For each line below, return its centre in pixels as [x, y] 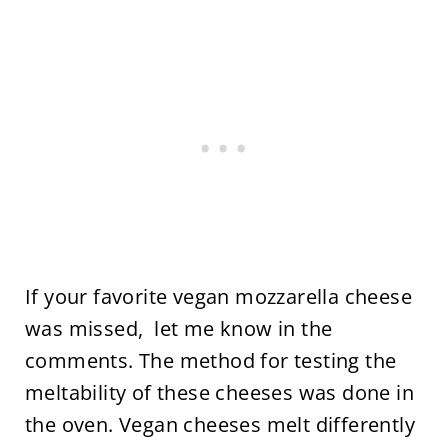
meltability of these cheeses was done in [219, 392]
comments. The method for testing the [210, 360]
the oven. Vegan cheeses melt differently [219, 424]
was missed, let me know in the [178, 328]
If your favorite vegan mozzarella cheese [218, 296]
